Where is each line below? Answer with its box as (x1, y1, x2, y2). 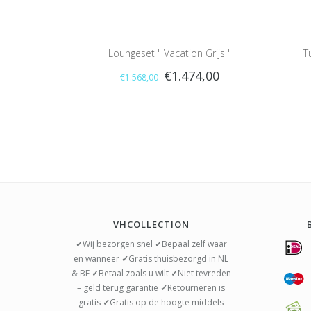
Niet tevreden (177, 267, 231, 280)
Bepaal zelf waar (161, 238, 227, 251)
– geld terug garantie (77, 282, 161, 294)
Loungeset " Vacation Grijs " (108, 47, 231, 60)
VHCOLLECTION (112, 218, 190, 231)
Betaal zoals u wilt (98, 267, 171, 280)
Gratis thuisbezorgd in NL (128, 253, 229, 265)
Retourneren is (167, 282, 226, 294)
